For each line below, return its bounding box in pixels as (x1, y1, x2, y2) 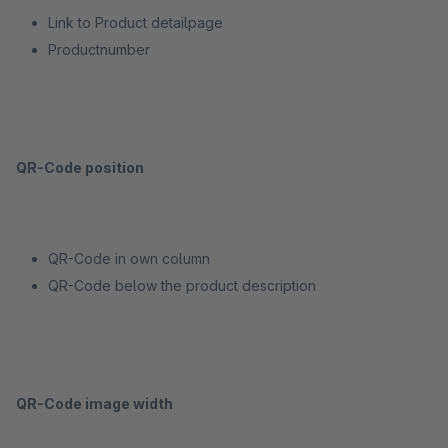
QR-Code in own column (48, 250, 210, 267)
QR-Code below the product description (48, 277, 316, 294)
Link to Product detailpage (48, 14, 223, 31)
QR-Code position (16, 159, 144, 176)
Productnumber (48, 41, 150, 58)
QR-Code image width (16, 395, 173, 412)
